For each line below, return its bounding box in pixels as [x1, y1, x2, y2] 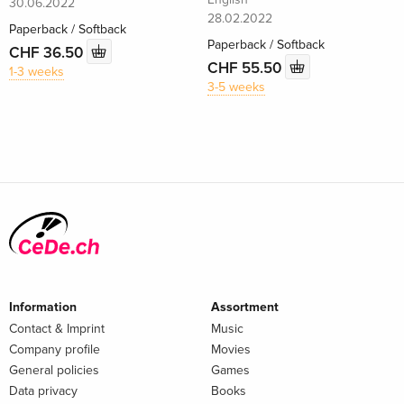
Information [9, 298, 77, 315]
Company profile [9, 341, 100, 357]
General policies [9, 362, 99, 378]
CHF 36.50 [9, 42, 87, 62]
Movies [211, 341, 251, 357]
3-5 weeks [207, 79, 265, 95]
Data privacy [9, 382, 78, 399]
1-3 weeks [9, 64, 64, 79]
